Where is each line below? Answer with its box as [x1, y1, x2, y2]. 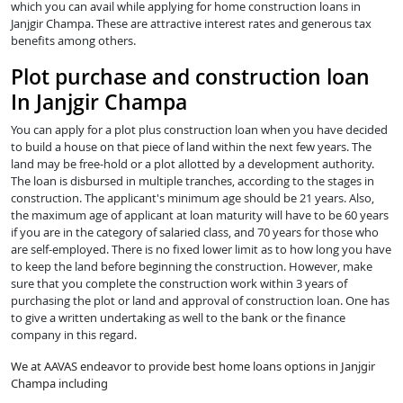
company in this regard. [11, 327, 137, 344]
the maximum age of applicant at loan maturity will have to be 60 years [11, 207, 389, 224]
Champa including [11, 375, 108, 392]
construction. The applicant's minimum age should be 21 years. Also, [11, 190, 374, 207]
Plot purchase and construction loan [11, 62, 370, 92]
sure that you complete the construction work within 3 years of [11, 275, 347, 292]
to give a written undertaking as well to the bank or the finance [11, 309, 345, 327]
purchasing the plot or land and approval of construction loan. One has [11, 292, 390, 309]
